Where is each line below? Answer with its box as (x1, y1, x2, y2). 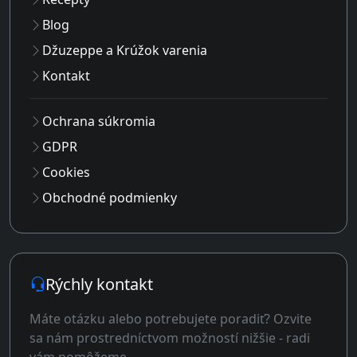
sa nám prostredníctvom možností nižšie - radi (29, 329, 310, 347)
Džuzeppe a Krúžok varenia (42, 41, 207, 60)
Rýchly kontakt (45, 273, 153, 296)
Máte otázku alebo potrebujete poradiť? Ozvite (29, 310, 312, 328)
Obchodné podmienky (42, 189, 177, 207)
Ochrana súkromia (42, 112, 155, 131)
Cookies (42, 163, 90, 182)
